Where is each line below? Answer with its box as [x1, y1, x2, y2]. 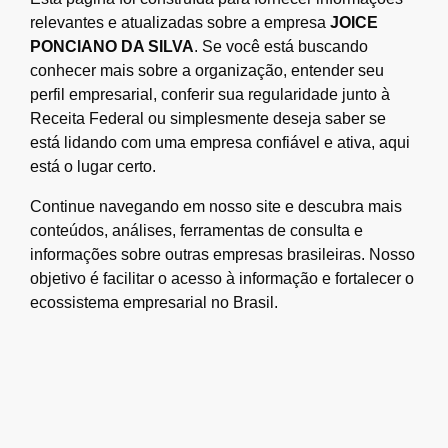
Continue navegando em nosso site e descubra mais [30, 197, 402, 215]
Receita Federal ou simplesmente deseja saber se [30, 109, 386, 127]
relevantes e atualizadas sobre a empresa [30, 13, 330, 31]
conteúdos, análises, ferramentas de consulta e [30, 221, 363, 239]
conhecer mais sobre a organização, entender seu [30, 61, 384, 79]
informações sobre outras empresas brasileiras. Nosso [30, 245, 415, 263]
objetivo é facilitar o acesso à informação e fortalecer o [30, 269, 414, 287]
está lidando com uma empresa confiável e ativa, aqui [30, 133, 410, 151]
